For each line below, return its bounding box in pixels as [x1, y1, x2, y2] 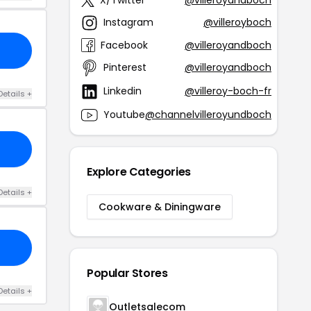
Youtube [103, 108, 145, 122]
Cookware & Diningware [99, 199, 221, 214]
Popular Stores [87, 264, 168, 281]
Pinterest [103, 60, 146, 75]
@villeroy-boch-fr [185, 84, 271, 99]
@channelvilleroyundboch [145, 108, 271, 122]
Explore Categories [87, 163, 191, 180]
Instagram [103, 15, 153, 30]
